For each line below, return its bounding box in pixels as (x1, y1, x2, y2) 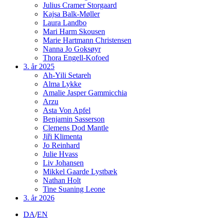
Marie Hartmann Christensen (43, 36, 131, 44)
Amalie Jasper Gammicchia (43, 88, 127, 97)
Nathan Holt (43, 176, 81, 184)
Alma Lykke (43, 79, 81, 88)
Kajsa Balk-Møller (43, 9, 100, 18)
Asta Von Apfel (43, 106, 91, 114)
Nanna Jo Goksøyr (43, 44, 101, 53)
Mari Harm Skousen (43, 27, 105, 36)
